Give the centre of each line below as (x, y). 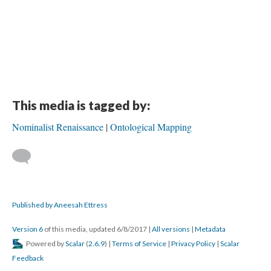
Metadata (210, 229)
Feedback (28, 258)
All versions (171, 229)
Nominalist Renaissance (58, 127)
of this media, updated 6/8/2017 (96, 229)
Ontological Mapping (151, 127)
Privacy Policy (193, 243)
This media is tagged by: (81, 105)
